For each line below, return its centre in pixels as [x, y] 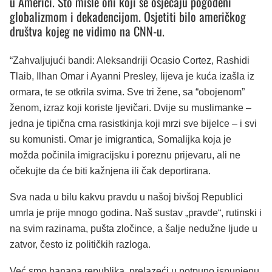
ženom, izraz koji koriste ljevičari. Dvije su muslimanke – [131, 107]
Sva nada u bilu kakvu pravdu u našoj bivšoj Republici [126, 197]
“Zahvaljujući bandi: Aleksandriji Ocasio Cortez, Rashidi [130, 60]
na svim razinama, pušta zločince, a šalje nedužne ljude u [134, 229]
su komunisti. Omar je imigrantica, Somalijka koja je [121, 139]
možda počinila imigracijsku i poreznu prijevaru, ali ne [125, 155]
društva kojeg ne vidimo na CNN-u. [87, 31]
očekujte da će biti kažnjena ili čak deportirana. [110, 171]
